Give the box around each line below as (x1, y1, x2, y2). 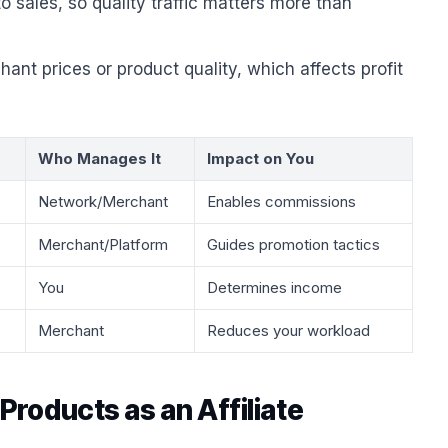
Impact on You (207, 149, 314, 168)
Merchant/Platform (38, 235, 168, 254)
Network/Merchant (38, 192, 168, 211)
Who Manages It (38, 149, 161, 168)
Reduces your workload (207, 321, 370, 340)
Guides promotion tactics (207, 235, 380, 254)
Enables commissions (207, 192, 356, 211)
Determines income (207, 278, 342, 297)
